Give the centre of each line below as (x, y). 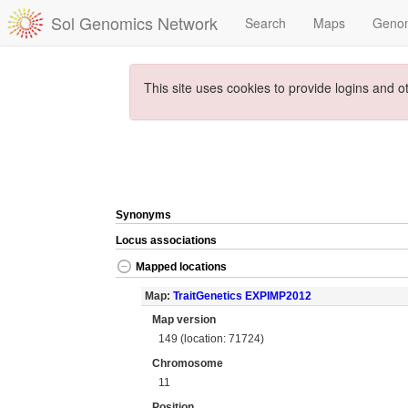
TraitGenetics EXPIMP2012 (242, 296)
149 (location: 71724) (212, 338)
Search (265, 23)
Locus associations (166, 240)
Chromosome (188, 363)
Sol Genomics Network (134, 23)
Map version (184, 320)
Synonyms (143, 215)
